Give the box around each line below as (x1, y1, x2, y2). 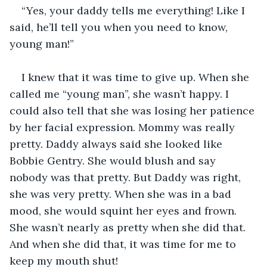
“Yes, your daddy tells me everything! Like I (21, 3, 248, 17)
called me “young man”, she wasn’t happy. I (10, 86, 232, 101)
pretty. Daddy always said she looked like (10, 136, 225, 151)
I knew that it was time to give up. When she (21, 70, 252, 84)
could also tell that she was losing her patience (10, 103, 257, 117)
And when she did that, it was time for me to (10, 237, 239, 251)
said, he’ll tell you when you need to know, (10, 20, 231, 34)
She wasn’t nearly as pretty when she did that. (10, 220, 249, 234)
